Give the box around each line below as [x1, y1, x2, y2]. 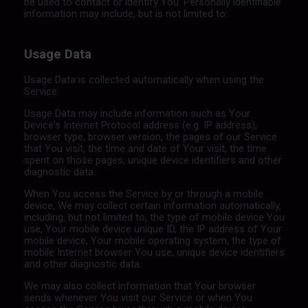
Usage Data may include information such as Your [23, 107, 250, 120]
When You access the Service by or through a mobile [23, 188, 263, 201]
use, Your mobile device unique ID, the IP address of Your [23, 223, 282, 236]
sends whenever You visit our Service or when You [23, 291, 252, 305]
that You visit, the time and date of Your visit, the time [23, 142, 267, 155]
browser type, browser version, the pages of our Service [23, 131, 277, 144]
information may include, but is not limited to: [23, 7, 228, 20]
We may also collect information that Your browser [23, 280, 256, 293]
